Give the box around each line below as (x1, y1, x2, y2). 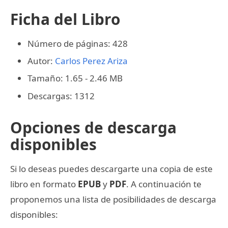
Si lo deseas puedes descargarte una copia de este (10, 162, 213, 175)
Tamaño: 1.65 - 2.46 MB (27, 72, 123, 84)
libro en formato (10, 178, 78, 190)
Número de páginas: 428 (27, 37, 128, 49)
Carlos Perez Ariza (55, 55, 128, 67)
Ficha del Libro (10, 8, 120, 30)
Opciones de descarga (10, 117, 177, 138)
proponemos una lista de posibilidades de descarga (10, 193, 216, 205)
